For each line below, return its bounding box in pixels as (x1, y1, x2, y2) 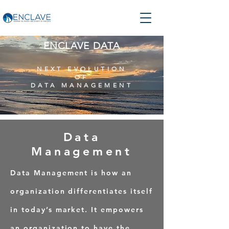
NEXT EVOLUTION (37, 65, 127, 73)
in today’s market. (10, 205, 91, 214)
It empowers (91, 205, 144, 214)
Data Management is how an (10, 168, 132, 177)
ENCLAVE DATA (43, 40, 121, 52)
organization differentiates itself (10, 187, 153, 196)
